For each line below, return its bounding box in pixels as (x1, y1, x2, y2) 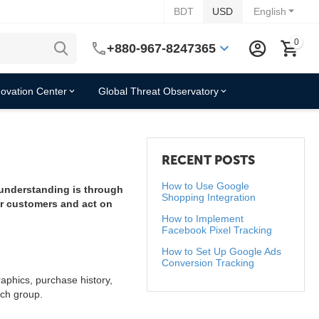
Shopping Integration (162, 192, 256, 203)
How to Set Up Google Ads (162, 246, 282, 257)
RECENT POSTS (162, 152, 256, 168)
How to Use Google (162, 180, 250, 192)
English (253, 6, 286, 17)
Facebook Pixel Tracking (162, 224, 273, 236)
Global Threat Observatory (98, 85, 219, 97)
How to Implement (162, 213, 244, 224)
